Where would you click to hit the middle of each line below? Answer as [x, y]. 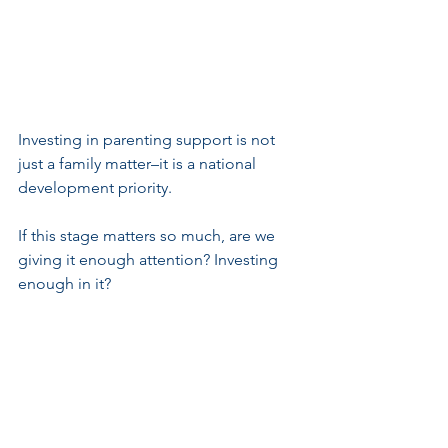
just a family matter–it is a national [139, 163]
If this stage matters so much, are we [148, 235]
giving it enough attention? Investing [150, 259]
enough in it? [64, 283]
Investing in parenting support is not [148, 139]
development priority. [95, 187]
